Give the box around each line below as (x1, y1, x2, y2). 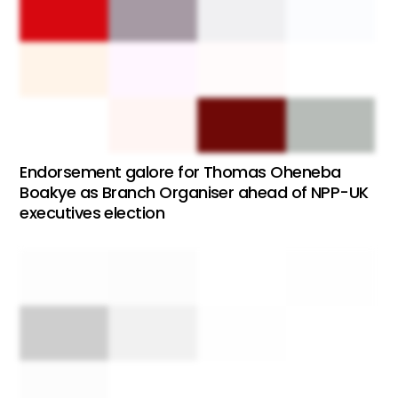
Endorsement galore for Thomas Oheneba (20, 161, 341, 184)
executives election (20, 202, 165, 225)
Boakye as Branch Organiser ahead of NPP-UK (20, 181, 369, 204)
